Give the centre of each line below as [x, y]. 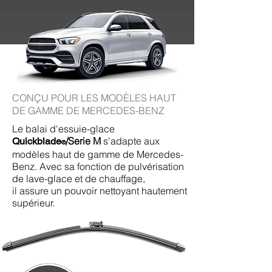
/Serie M [83, 141]
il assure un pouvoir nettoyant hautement [100, 191]
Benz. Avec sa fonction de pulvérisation [98, 166]
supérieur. [33, 203]
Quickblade [37, 141]
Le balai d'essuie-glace [63, 129]
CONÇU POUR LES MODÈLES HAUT [94, 98]
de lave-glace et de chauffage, [79, 178]
